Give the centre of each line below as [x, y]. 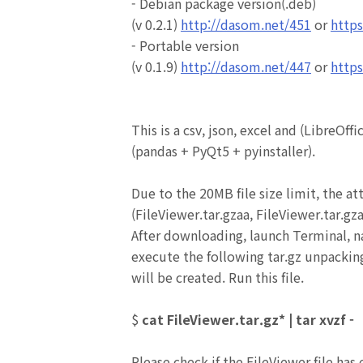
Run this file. [265, 277]
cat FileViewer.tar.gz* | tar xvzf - [248, 319]
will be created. [178, 277]
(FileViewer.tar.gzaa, [194, 214]
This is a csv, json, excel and [216, 130]
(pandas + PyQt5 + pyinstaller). [223, 151]
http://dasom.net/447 [246, 66]
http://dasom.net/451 [246, 24]
